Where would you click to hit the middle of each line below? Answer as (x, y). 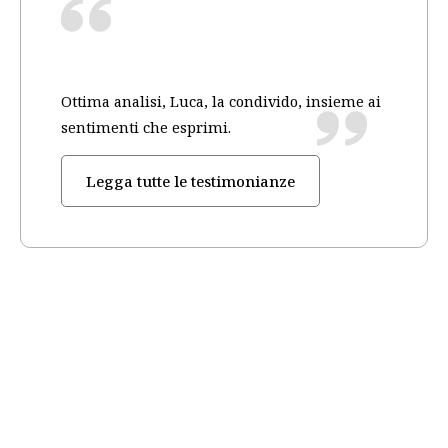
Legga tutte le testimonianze (190, 180)
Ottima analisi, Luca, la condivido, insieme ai (221, 101)
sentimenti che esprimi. (146, 127)
